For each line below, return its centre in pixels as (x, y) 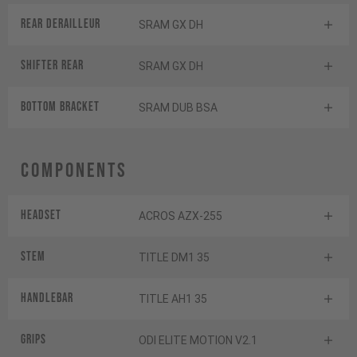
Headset (41, 215)
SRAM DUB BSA (178, 107)
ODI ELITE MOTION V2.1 (198, 340)
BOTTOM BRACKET (60, 107)
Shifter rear (52, 65)
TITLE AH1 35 (173, 298)
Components (74, 171)
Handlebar (47, 298)
